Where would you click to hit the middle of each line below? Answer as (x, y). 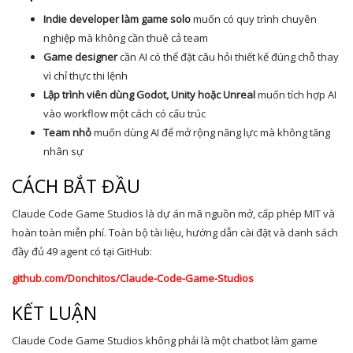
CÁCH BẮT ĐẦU (76, 186)
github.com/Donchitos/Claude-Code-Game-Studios (133, 278)
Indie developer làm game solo (117, 19)
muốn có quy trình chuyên (254, 19)
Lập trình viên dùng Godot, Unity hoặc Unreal (149, 95)
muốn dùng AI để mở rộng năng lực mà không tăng (211, 132)
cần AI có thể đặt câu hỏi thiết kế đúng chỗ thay (228, 57)
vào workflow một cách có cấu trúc (124, 113)
